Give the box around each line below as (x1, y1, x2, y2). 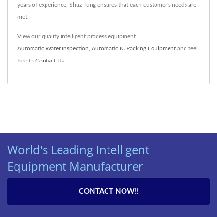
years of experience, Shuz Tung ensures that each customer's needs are (17, 1, 196, 8)
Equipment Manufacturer (7, 157, 143, 174)
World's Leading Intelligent (7, 141, 149, 157)
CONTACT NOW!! (78, 187, 139, 195)
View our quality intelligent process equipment (17, 33, 136, 39)
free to (17, 57, 35, 63)
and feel (176, 45, 198, 51)
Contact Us (35, 57, 64, 63)
